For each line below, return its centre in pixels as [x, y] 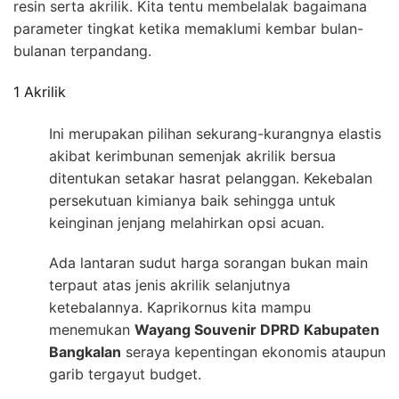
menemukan [92, 329]
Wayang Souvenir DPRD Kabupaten [257, 329]
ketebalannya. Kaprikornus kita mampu [180, 307]
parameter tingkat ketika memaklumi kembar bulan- [188, 29]
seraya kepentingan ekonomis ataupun [253, 351]
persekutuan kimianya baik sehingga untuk [192, 200]
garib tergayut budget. [125, 374]
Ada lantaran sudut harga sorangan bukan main [208, 262]
